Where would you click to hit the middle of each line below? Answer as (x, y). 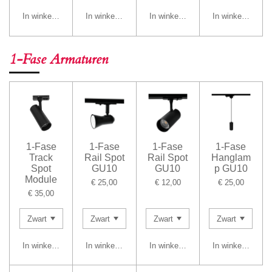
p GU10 (231, 168)
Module (41, 179)
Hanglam (231, 157)
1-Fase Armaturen (60, 59)
